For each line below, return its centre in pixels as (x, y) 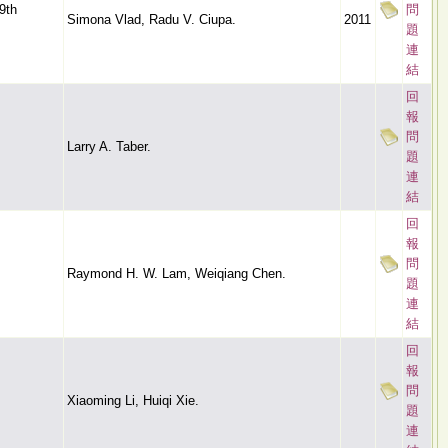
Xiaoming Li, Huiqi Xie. (133, 400)
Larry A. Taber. (109, 146)
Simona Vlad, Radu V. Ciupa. (151, 19)
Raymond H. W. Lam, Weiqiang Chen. (176, 273)
